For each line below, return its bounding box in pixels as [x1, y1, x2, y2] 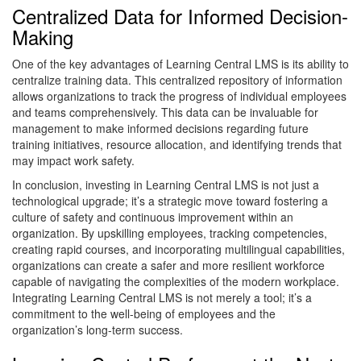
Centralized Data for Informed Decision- [12, 2, 348, 31]
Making [12, 23, 73, 52]
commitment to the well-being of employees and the [12, 305, 276, 322]
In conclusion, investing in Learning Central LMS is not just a [12, 176, 319, 193]
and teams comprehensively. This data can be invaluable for [12, 104, 318, 121]
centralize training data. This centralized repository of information [12, 72, 342, 89]
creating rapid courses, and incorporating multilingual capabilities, [12, 241, 345, 258]
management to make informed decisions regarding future [12, 120, 309, 137]
